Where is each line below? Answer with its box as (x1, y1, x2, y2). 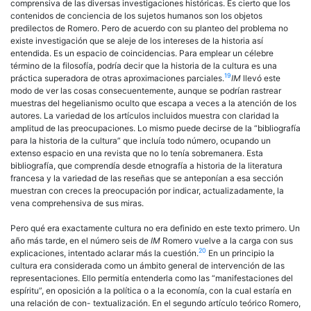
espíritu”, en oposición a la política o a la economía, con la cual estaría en (10, 285, 292, 296)
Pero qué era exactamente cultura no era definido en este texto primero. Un (10, 222, 300, 233)
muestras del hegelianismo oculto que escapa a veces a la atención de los (10, 97, 296, 108)
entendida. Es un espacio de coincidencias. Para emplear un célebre (10, 47, 274, 58)
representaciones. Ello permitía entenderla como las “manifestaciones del (10, 272, 293, 283)
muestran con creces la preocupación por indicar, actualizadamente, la (10, 185, 284, 196)
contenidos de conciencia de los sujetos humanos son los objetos (10, 10, 262, 21)
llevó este (243, 72, 280, 83)
